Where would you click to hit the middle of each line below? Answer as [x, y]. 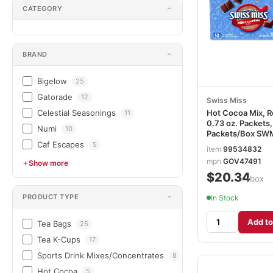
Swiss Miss [227, 100]
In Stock [225, 197]
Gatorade [55, 97]
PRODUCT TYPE [51, 197]
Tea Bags [54, 224]
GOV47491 [242, 161]
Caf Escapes [61, 144]
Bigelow [52, 81]
